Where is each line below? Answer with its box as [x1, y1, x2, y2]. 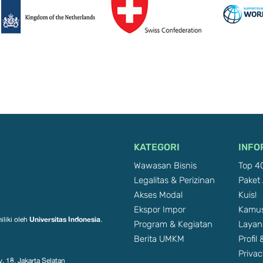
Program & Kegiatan [133, 217, 213, 231]
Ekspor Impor [133, 203, 186, 217]
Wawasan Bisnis [133, 159, 197, 173]
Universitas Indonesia [29, 215, 100, 224]
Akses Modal [133, 188, 183, 202]
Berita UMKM [133, 232, 184, 246]
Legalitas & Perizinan [133, 173, 215, 187]
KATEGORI [133, 140, 180, 155]
